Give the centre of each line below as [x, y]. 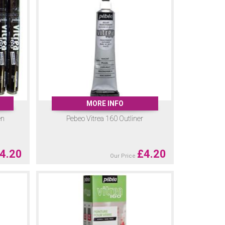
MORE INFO [105, 103]
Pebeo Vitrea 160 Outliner [105, 119]
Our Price [123, 156]
